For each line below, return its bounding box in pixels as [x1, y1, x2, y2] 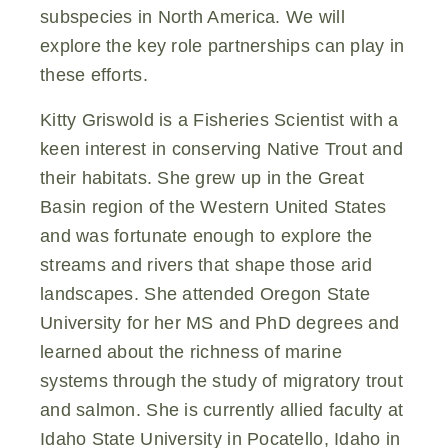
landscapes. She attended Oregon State [40, 283, 371, 304]
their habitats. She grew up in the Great [40, 167, 364, 188]
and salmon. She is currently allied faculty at [40, 399, 404, 420]
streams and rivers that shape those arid [40, 254, 372, 275]
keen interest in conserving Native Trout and [40, 138, 404, 159]
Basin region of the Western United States [40, 196, 387, 217]
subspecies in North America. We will [40, 6, 345, 27]
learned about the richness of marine [40, 341, 342, 362]
